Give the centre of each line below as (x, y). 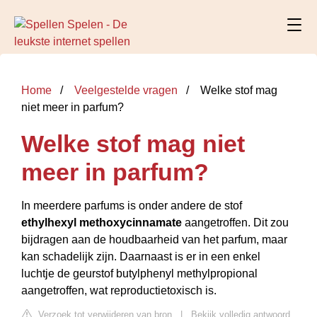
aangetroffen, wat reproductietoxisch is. (119, 290)
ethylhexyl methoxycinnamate (102, 223)
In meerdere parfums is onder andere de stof (132, 206)
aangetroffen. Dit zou (235, 223)
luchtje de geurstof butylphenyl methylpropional (139, 273)
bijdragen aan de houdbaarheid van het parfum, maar (154, 240)
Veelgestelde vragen (126, 90)
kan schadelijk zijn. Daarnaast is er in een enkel (141, 257)
